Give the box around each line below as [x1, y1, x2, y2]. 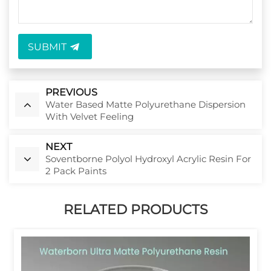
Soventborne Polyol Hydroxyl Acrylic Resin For [45, 153, 251, 165]
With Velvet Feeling [45, 111, 134, 123]
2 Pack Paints [45, 165, 106, 177]
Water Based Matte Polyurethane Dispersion [45, 99, 246, 111]
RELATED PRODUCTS [63, 201, 208, 218]
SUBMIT [28, 41, 67, 53]
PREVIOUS [45, 87, 97, 99]
